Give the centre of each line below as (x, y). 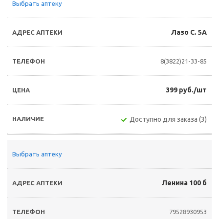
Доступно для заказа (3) (168, 119)
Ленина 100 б (184, 183)
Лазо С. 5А (189, 32)
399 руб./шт (186, 90)
